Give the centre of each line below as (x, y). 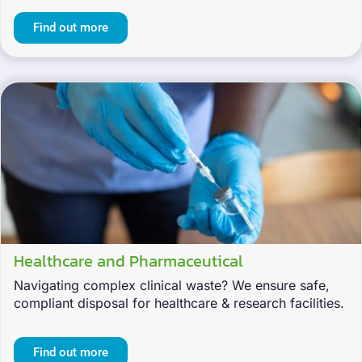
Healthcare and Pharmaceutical (128, 261)
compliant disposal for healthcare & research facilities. (179, 303)
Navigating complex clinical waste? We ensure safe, (172, 286)
